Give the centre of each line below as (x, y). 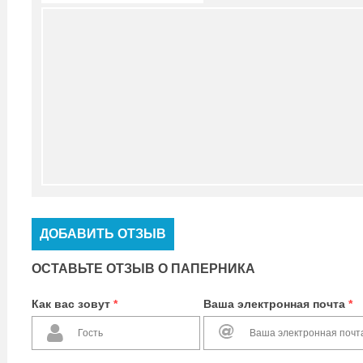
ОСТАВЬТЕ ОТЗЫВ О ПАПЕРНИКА (143, 269)
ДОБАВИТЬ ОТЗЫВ (103, 234)
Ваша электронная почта (276, 304)
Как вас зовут (73, 304)
